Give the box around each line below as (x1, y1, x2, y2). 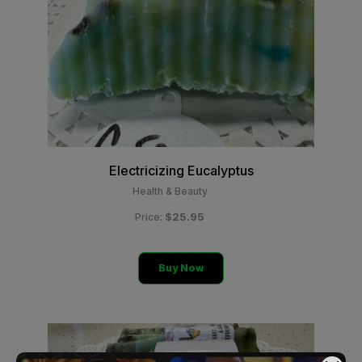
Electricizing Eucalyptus (108, 162, 254, 179)
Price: (135, 211, 165, 223)
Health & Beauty (132, 185, 208, 197)
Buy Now (158, 262, 204, 274)
